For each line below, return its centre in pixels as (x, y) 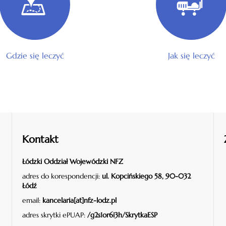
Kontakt (40, 139)
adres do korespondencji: (62, 176)
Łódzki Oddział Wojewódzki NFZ (73, 161)
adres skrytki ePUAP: (55, 215)
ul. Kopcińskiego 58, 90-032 (146, 176)
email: (32, 200)
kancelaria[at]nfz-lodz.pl (80, 200)
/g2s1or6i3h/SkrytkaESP (122, 215)
